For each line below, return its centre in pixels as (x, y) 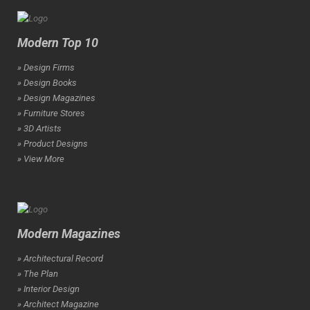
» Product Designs (53, 144)
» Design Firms (46, 67)
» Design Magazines (56, 98)
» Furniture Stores (51, 113)
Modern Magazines (69, 234)
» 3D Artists (39, 128)
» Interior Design (48, 289)
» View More (41, 159)
